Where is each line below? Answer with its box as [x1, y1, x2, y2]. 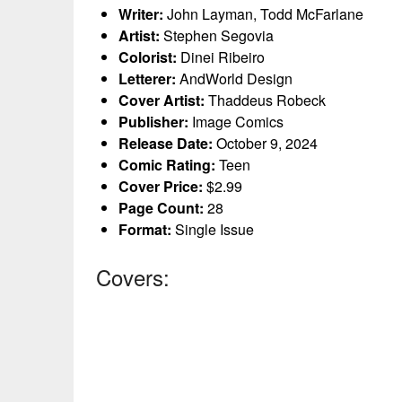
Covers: [96, 260, 170, 293]
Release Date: [118, 132, 213, 153]
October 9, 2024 [213, 132, 318, 153]
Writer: [118, 3, 163, 24]
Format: [118, 218, 171, 240]
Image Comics [188, 110, 284, 132]
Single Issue [171, 218, 254, 240]
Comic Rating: [118, 153, 215, 175]
